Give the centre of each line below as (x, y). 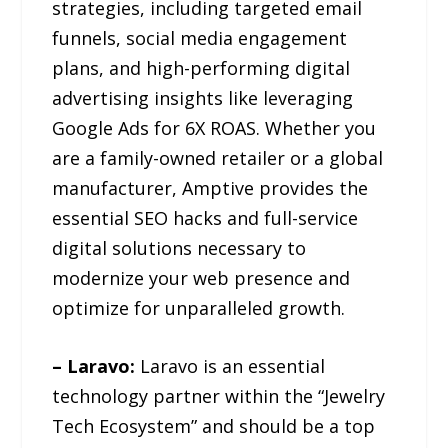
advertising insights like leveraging (203, 97)
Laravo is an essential (230, 366)
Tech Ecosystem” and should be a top (214, 426)
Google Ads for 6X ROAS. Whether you (214, 127)
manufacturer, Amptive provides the (210, 187)
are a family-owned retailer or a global (218, 157)
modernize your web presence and (201, 277)
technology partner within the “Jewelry (219, 396)
